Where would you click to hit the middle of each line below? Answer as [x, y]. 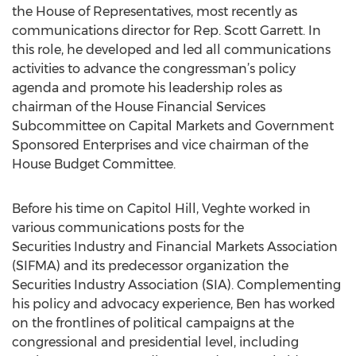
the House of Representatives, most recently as [155, 12]
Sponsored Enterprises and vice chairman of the [160, 145]
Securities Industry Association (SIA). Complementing [176, 285]
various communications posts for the [128, 228]
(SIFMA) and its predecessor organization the [150, 266]
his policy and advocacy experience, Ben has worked [174, 304]
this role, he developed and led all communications [171, 50]
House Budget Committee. [94, 164]
